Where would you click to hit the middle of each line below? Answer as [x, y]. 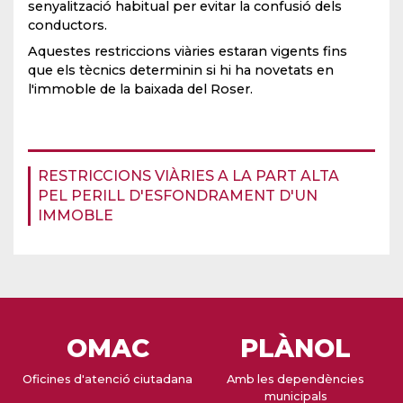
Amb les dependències [296, 379]
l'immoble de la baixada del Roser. [140, 89]
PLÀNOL [296, 348]
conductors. [67, 25]
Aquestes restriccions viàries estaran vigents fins [188, 51]
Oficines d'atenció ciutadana [107, 379]
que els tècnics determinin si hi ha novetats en [181, 70]
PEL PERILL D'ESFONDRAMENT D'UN [178, 195]
